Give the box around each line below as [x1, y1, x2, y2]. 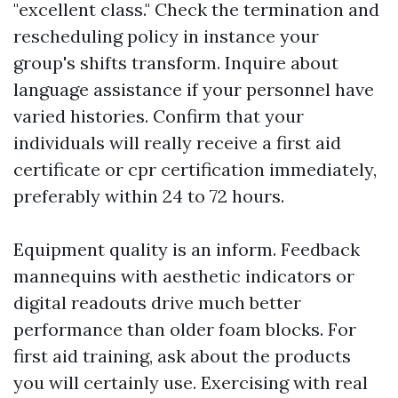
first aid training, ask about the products [13, 345, 351, 367]
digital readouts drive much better [13, 291, 301, 314]
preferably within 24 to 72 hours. [13, 185, 284, 207]
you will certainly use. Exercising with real [13, 371, 368, 394]
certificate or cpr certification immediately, [13, 158, 377, 180]
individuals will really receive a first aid [13, 131, 341, 154]
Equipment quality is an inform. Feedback [13, 238, 360, 260]
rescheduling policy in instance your [13, 25, 319, 47]
